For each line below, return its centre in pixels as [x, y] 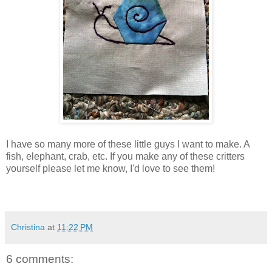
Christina [28, 227]
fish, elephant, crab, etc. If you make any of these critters [125, 156]
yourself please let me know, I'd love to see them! [110, 168]
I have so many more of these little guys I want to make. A [128, 144]
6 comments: [40, 259]
